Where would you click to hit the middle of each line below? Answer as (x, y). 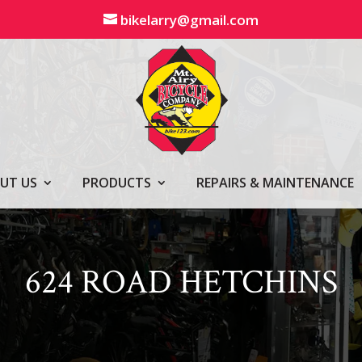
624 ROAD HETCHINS (181, 282)
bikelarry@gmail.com (189, 20)
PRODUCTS (116, 183)
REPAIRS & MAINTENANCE (275, 183)
